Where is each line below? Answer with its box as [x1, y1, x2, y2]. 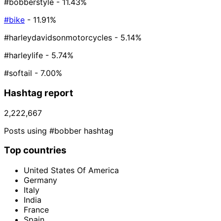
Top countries [4, 145, 67, 156]
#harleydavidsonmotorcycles [4, 33, 112, 43]
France [24, 205, 49, 215]
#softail [4, 68, 32, 78]
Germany [24, 175, 57, 185]
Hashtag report [4, 87, 73, 99]
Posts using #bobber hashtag [4, 125, 113, 136]
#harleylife [4, 50, 43, 61]
